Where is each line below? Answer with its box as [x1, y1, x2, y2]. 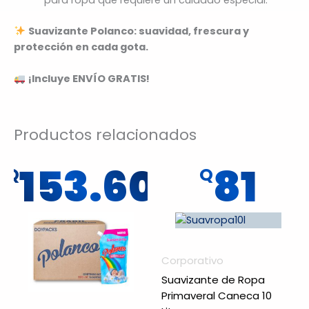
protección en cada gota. [14, 39, 148, 54]
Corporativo [161, 252, 223, 268]
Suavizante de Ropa [161, 272, 265, 288]
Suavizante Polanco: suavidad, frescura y [28, 23, 249, 38]
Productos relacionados [14, 124, 197, 146]
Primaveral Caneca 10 [161, 288, 272, 303]
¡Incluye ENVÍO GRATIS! [28, 72, 150, 86]
